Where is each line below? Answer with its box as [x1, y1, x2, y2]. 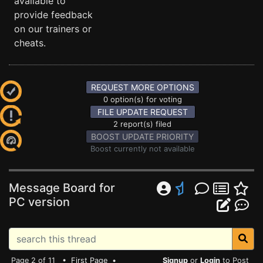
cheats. [14, 37, 46, 49]
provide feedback [14, 9, 93, 21]
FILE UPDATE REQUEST [97, 107, 188, 117]
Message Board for [9, 181, 115, 195]
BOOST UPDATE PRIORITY [91, 131, 194, 141]
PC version [9, 195, 70, 209]
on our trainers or [14, 23, 92, 35]
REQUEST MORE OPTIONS [90, 82, 194, 92]
